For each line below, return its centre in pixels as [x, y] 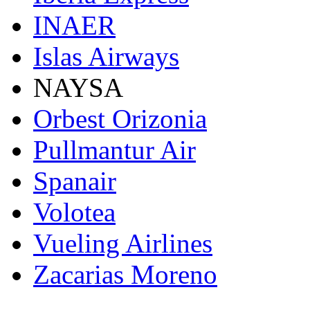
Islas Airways [106, 57]
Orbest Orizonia [120, 119]
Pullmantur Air [115, 150]
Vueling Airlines [123, 244]
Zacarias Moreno [125, 275]
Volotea [74, 212]
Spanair [75, 181]
